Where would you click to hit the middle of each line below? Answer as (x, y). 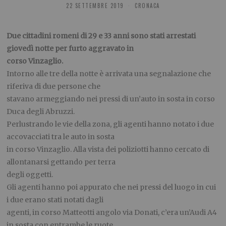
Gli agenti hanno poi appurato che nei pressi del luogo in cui (111, 187)
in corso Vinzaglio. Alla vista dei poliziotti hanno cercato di (108, 150)
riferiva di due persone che (54, 87)
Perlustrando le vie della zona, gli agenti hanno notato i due (110, 124)
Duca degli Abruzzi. (41, 112)
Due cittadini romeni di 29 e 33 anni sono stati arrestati (101, 36)
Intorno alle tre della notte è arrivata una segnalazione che (109, 74)
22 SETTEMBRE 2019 (95, 6)
